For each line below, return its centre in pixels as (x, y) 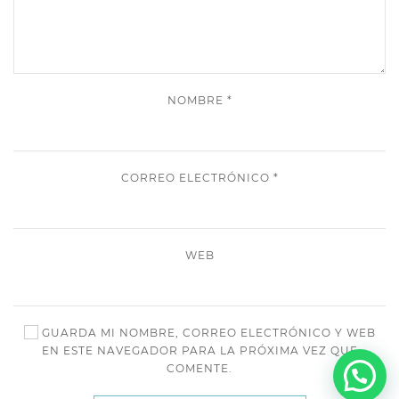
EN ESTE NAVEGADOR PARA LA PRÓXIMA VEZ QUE (199, 350)
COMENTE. (199, 368)
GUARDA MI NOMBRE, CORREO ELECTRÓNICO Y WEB (207, 332)
